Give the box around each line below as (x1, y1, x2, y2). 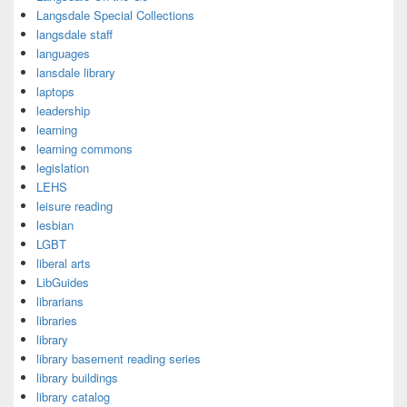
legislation (36, 159, 89, 176)
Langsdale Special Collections (36, 6, 194, 24)
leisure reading (36, 197, 113, 214)
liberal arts (36, 254, 91, 272)
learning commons (36, 140, 133, 157)
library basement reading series (36, 350, 201, 367)
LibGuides (36, 273, 89, 291)
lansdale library (36, 64, 115, 81)
